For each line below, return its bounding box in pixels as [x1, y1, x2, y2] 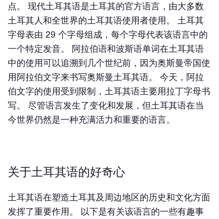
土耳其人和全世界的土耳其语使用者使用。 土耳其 [8, 15, 204, 25]
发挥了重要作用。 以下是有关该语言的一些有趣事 [8, 206, 204, 217]
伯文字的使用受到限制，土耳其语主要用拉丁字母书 [8, 86, 210, 96]
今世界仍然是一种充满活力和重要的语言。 [8, 114, 175, 125]
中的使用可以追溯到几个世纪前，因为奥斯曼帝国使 [8, 58, 210, 68]
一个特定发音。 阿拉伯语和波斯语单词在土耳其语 [8, 44, 204, 54]
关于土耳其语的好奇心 [8, 165, 125, 179]
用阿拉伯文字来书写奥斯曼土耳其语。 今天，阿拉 [8, 72, 204, 82]
